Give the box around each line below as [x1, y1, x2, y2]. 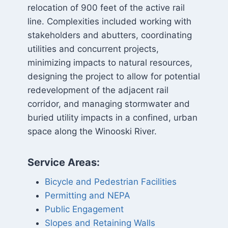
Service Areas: [27, 156, 100, 168]
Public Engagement [44, 204, 124, 214]
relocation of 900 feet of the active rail [27, 3, 185, 13]
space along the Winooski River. [27, 126, 159, 136]
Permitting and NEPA [44, 190, 130, 201]
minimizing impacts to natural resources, [27, 58, 192, 68]
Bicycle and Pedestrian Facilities [44, 177, 177, 187]
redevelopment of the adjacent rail [27, 85, 168, 95]
